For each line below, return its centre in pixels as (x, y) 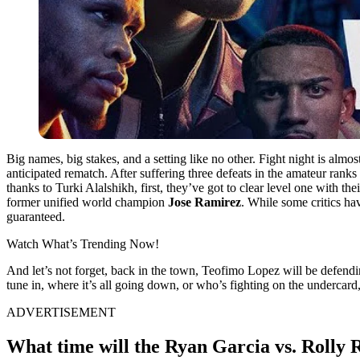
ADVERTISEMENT (61, 312)
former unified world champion (87, 202)
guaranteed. (36, 216)
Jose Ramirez (205, 202)
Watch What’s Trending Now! (83, 243)
